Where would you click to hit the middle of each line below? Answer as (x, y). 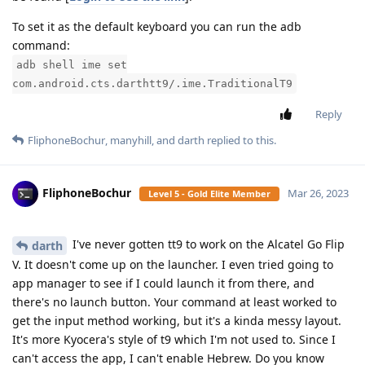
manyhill (131, 141)
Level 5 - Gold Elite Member (209, 194)
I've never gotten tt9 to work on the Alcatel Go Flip (207, 244)
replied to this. (240, 141)
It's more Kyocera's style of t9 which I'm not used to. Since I (174, 339)
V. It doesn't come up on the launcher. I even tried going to (173, 264)
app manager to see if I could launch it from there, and (163, 283)
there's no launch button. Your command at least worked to (174, 302)
